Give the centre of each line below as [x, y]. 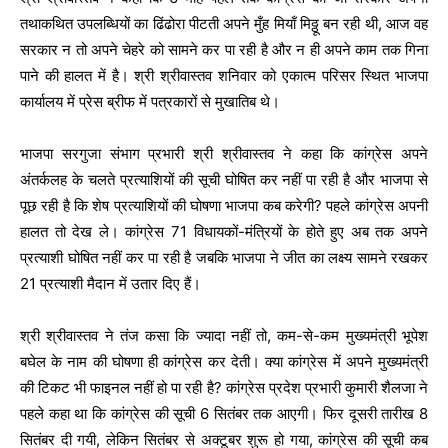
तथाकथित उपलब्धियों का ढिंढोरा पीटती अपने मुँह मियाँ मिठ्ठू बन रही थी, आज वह [224, 23]
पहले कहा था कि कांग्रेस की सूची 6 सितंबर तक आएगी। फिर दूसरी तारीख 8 [224, 413]
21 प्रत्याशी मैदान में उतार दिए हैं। [110, 283]
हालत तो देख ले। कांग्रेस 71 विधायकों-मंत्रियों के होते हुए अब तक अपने [224, 231]
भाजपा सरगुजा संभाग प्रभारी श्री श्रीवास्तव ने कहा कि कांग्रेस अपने [224, 153]
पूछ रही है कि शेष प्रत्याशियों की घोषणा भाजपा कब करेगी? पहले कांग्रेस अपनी [224, 205]
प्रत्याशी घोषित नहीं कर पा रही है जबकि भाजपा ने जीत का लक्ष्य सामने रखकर [224, 257]
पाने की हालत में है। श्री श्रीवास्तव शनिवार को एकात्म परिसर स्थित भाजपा [224, 75]
